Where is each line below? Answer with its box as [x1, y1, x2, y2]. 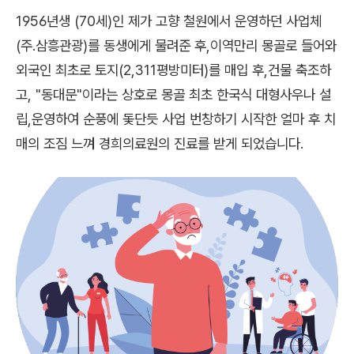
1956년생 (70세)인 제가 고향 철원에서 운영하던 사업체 [16, 12, 322, 29]
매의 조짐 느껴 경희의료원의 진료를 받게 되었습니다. [16, 134, 303, 152]
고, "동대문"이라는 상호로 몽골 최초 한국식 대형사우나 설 [16, 85, 331, 103]
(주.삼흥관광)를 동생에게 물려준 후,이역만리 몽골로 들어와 [16, 36, 337, 54]
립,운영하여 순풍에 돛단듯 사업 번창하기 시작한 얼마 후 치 [16, 110, 336, 127]
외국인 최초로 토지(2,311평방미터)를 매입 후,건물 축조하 [16, 61, 331, 78]
